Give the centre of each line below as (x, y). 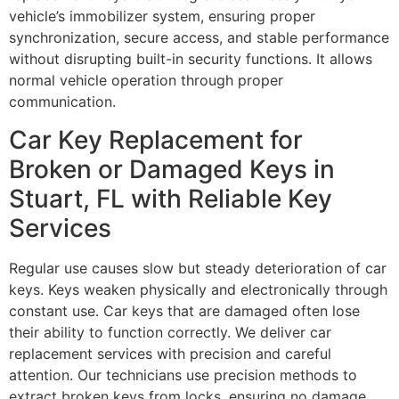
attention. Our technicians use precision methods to (183, 375)
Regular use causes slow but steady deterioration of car (198, 268)
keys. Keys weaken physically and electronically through (198, 289)
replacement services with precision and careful (170, 353)
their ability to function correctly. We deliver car (170, 332)
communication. (62, 102)
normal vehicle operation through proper (146, 81)
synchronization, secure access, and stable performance (199, 38)
